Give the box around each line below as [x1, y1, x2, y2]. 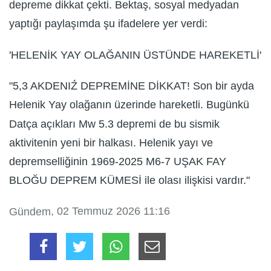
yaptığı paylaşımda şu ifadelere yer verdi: [9, 18, 207, 30]
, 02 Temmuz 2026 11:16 [51, 204, 170, 217]
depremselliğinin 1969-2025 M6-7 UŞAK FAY [9, 155, 226, 168]
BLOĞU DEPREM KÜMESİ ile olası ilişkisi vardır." [9, 174, 250, 187]
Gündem [9, 205, 51, 218]
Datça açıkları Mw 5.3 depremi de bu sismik [9, 117, 220, 130]
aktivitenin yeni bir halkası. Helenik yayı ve [9, 137, 213, 149]
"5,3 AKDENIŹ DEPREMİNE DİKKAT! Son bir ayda [9, 80, 254, 93]
